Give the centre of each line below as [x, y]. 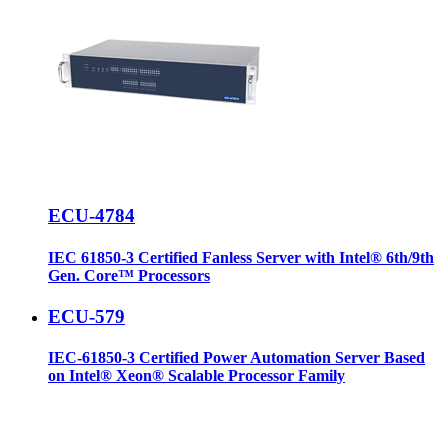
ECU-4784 [91, 216]
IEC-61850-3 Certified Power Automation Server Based [236, 358]
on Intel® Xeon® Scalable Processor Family [196, 376]
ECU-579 [86, 316]
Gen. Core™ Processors [129, 275]
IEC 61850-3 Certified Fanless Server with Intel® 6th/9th [241, 257]
